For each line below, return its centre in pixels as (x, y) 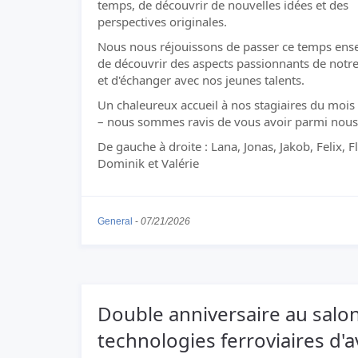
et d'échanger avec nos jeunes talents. (201, 80)
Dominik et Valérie (148, 163)
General (115, 221)
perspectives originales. (162, 22)
